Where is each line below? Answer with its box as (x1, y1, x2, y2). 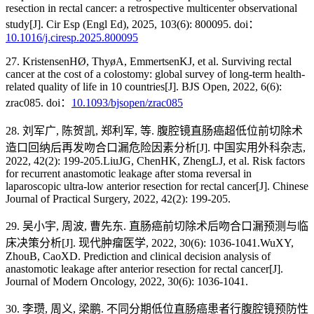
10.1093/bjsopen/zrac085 (71, 97, 183, 109)
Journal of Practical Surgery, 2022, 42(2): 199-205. (6, 193, 231, 205)
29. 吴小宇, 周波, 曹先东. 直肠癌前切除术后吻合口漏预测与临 (6, 220, 308, 233)
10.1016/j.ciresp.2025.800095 (6, 32, 138, 44)
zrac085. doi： (6, 97, 71, 109)
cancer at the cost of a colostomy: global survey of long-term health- (6, 68, 305, 81)
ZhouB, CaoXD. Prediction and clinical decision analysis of (6, 250, 271, 263)
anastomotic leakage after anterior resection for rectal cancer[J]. (6, 263, 283, 275)
